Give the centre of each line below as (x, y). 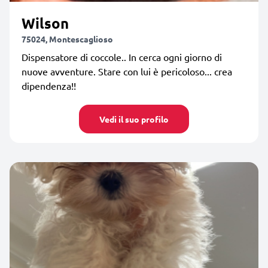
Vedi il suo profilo (134, 119)
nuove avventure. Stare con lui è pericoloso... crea (127, 71)
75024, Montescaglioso (67, 39)
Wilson (45, 23)
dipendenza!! (49, 85)
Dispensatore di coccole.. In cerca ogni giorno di (122, 57)
